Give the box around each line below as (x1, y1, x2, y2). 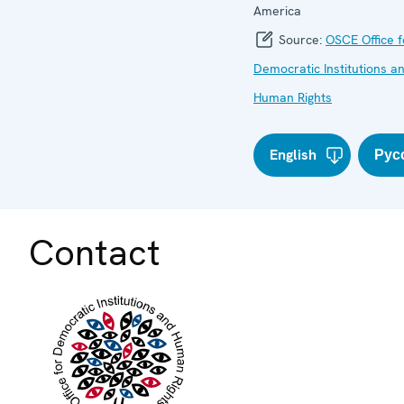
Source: (275, 31, 326, 48)
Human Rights (253, 88, 332, 106)
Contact (29, 228, 161, 276)
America (253, 2, 301, 19)
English (270, 144, 317, 164)
